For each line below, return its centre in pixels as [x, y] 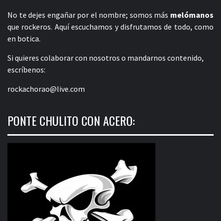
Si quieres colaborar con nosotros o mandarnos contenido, [106, 57]
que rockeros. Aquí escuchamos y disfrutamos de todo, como [110, 26]
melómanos [192, 15]
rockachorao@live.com [46, 89]
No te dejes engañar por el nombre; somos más [89, 15]
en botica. [24, 38]
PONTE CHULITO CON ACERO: [71, 120]
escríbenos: [26, 69]
